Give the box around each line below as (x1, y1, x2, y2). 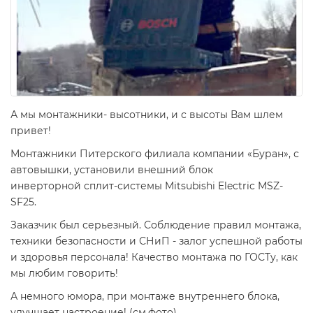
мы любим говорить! (10, 267, 118, 279)
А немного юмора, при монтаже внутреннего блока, (10, 290, 279, 303)
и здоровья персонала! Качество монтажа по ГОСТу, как (10, 251, 298, 263)
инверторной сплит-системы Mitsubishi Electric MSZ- (10, 180, 283, 192)
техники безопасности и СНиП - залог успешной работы (10, 235, 303, 247)
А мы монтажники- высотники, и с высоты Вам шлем (10, 108, 283, 121)
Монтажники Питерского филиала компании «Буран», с (10, 147, 299, 160)
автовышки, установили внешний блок (10, 163, 213, 176)
